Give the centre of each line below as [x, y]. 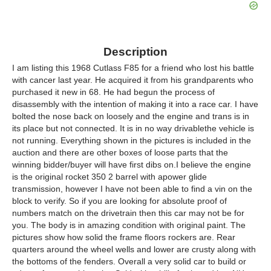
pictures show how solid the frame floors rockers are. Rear [124, 237]
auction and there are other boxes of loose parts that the [120, 152]
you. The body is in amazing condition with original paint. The [129, 225]
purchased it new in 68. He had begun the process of [113, 92]
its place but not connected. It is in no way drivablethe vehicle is [133, 128]
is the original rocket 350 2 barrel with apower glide [109, 177]
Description [135, 52]
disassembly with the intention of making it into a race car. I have [135, 104]
